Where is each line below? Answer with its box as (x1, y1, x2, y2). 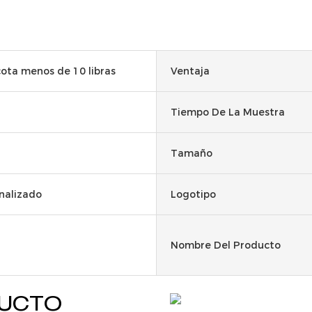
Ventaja (171, 64, 210, 77)
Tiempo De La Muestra (171, 105, 285, 118)
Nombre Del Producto (171, 238, 281, 251)
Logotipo (171, 187, 216, 201)
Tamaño (171, 146, 212, 159)
